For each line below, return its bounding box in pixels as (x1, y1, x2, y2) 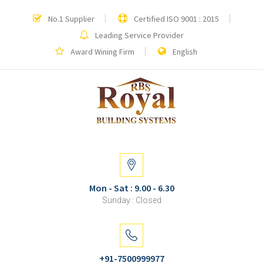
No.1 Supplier (46, 14, 95, 24)
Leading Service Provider (93, 30, 184, 41)
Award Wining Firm (69, 46, 134, 57)
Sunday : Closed (102, 195, 161, 205)
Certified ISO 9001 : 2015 (132, 14, 219, 24)
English (171, 46, 197, 57)
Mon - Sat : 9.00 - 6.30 (89, 182, 174, 194)
